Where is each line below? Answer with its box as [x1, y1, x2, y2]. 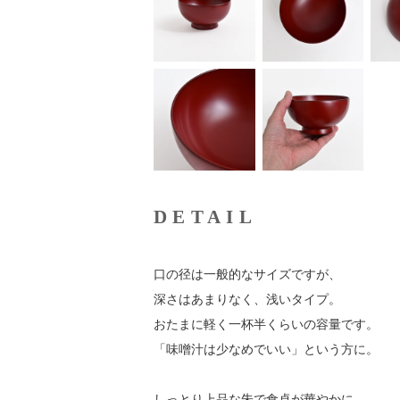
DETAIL [154, 205, 257, 228]
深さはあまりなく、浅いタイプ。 [154, 291, 341, 306]
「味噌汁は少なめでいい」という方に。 [154, 341, 379, 356]
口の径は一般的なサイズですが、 [154, 266, 341, 281]
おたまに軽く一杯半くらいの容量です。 [154, 316, 379, 331]
